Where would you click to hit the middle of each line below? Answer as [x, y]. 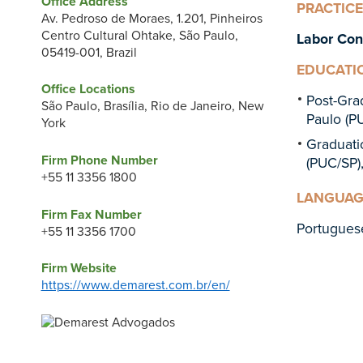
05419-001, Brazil [89, 52]
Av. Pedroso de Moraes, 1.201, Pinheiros [152, 18]
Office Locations [88, 90]
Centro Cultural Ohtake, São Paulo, [139, 35]
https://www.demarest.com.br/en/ [135, 286]
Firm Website [79, 269]
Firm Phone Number [99, 161]
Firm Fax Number [91, 214]
